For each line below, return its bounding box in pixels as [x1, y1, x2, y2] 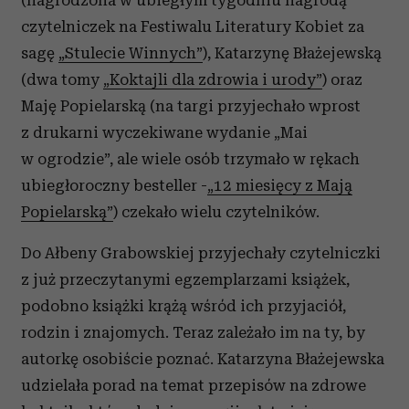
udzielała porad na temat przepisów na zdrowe [21, 375, 366, 394]
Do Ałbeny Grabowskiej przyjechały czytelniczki [21, 243, 381, 262]
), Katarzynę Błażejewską [203, 43, 382, 62]
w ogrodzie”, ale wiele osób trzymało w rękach [21, 149, 360, 168]
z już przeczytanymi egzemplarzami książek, [21, 269, 350, 288]
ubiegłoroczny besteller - [21, 175, 207, 194]
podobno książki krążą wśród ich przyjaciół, [21, 296, 346, 315]
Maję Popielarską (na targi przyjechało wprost [21, 96, 361, 115]
